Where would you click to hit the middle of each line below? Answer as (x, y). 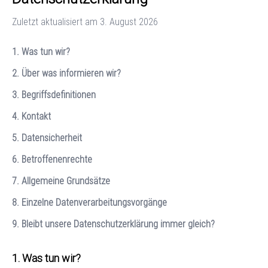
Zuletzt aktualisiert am (56, 22)
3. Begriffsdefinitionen (54, 95)
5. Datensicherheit (47, 138)
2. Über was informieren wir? (66, 73)
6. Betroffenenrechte (52, 159)
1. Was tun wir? (41, 51)
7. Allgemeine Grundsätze (61, 181)
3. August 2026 (129, 22)
